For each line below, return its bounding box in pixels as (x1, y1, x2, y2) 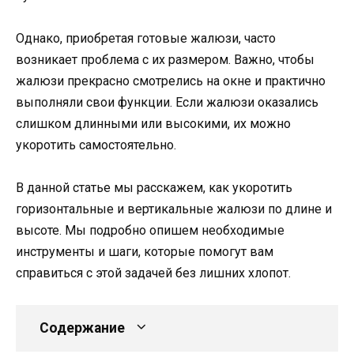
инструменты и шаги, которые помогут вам (16, 243, 273, 259)
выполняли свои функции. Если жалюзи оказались (16, 94, 318, 110)
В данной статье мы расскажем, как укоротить (16, 179, 292, 195)
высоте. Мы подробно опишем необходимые (16, 222, 284, 238)
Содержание (40, 320, 125, 337)
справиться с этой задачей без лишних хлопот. (16, 265, 291, 281)
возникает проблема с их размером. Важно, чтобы (16, 51, 314, 67)
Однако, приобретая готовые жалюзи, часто (16, 30, 276, 46)
